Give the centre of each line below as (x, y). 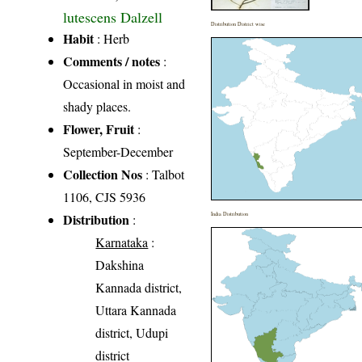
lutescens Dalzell (113, 15)
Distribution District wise (238, 23)
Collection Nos (103, 174)
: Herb (112, 38)
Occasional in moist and (124, 83)
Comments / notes (112, 61)
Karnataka (122, 242)
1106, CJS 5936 (105, 196)
